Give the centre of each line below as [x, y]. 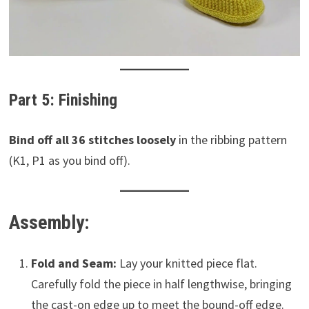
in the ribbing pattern [231, 139]
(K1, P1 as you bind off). [69, 160]
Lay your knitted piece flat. [187, 263]
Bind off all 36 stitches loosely [92, 139]
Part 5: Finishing [63, 100]
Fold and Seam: [73, 263]
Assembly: [49, 222]
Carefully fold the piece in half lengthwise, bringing [161, 283]
